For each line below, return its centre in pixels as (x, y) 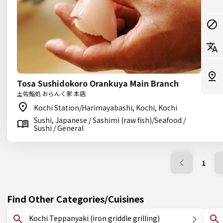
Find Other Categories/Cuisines (75, 199)
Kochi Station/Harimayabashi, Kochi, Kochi (106, 108)
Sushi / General (59, 128)
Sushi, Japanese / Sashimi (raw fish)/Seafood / (110, 120)
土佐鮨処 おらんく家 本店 (51, 93)
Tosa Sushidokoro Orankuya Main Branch (98, 83)
